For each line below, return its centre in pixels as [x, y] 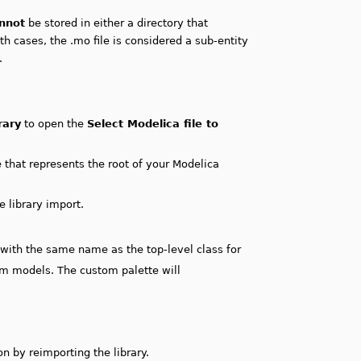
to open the [54, 124]
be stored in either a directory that [117, 23]
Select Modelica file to [153, 124]
